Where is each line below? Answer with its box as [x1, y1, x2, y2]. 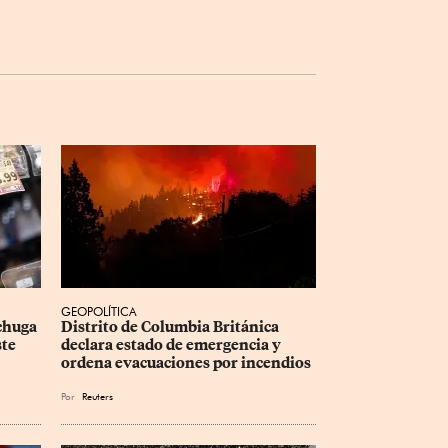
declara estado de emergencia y [61, 336, 284, 355]
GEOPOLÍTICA [61, 304, 137, 320]
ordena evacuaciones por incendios [61, 354, 311, 373]
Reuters [82, 390, 113, 403]
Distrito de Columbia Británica [61, 318, 282, 337]
